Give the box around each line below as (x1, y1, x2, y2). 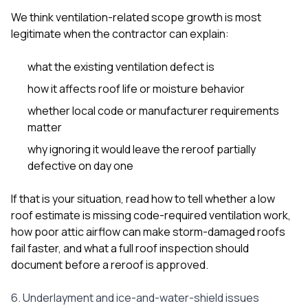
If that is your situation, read (11, 190, 151, 206)
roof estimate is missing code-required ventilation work (11, 207, 288, 223)
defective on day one (27, 157, 133, 173)
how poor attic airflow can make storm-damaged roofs (11, 223, 285, 239)
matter (27, 119, 62, 135)
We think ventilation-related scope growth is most (11, 9, 261, 25)
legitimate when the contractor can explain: (11, 25, 229, 41)
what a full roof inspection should (84, 240, 249, 256)
